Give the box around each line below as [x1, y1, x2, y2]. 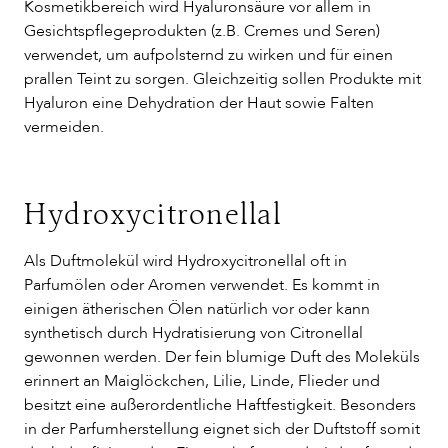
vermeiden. [24, 116, 104, 138]
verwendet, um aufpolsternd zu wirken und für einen [24, 44, 393, 66]
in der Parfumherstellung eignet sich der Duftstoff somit [24, 418, 420, 440]
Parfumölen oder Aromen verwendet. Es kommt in [24, 274, 380, 296]
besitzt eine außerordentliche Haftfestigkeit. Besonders [24, 394, 416, 416]
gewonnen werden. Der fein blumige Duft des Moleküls [24, 346, 420, 368]
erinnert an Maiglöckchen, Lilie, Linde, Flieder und [24, 370, 380, 392]
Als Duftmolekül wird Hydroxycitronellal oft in [24, 250, 347, 272]
